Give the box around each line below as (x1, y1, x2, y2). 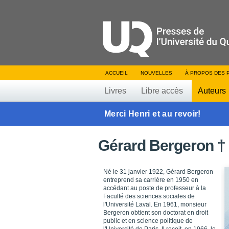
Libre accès (141, 86, 183, 95)
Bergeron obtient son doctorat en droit (103, 209, 208, 216)
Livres (104, 86, 126, 95)
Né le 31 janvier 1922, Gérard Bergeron (103, 168, 213, 175)
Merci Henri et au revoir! (104, 109, 201, 118)
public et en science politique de (103, 217, 193, 224)
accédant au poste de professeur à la (103, 185, 206, 192)
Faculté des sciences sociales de (103, 193, 195, 200)
